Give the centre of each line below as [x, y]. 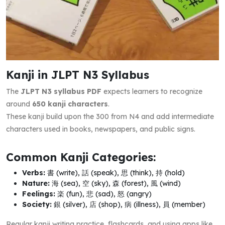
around [19, 104]
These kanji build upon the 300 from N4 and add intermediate [110, 116]
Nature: [36, 183]
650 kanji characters [70, 104]
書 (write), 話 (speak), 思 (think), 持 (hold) [115, 173]
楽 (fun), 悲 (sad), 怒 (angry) [103, 194]
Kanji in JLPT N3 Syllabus [78, 74]
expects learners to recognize [152, 91]
